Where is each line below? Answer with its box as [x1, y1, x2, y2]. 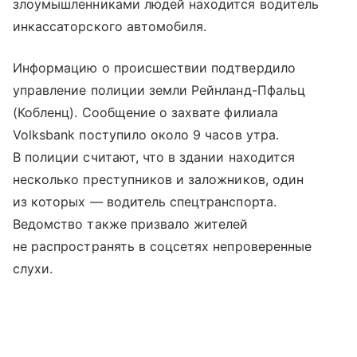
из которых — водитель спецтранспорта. [13, 193, 277, 210]
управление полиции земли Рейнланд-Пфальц [13, 81, 305, 98]
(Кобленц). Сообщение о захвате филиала [13, 104, 278, 120]
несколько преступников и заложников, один [13, 171, 304, 187]
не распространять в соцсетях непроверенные [13, 237, 312, 254]
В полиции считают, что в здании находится [13, 148, 295, 165]
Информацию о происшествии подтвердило [13, 59, 296, 76]
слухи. [13, 260, 53, 277]
